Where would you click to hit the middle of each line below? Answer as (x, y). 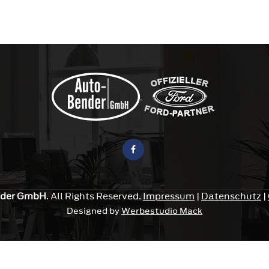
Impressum (169, 196)
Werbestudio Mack (162, 211)
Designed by (94, 211)
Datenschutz (231, 196)
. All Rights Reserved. (95, 196)
